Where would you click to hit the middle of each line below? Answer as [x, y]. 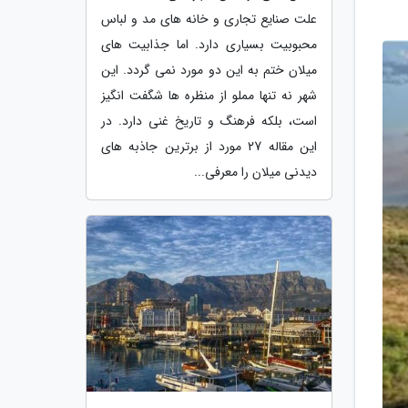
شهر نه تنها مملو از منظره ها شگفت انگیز [209, 95]
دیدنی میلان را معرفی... [255, 172]
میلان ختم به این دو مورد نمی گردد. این [209, 70]
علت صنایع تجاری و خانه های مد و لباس [209, 19]
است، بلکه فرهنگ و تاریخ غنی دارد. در [209, 121]
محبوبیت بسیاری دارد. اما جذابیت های [209, 44]
